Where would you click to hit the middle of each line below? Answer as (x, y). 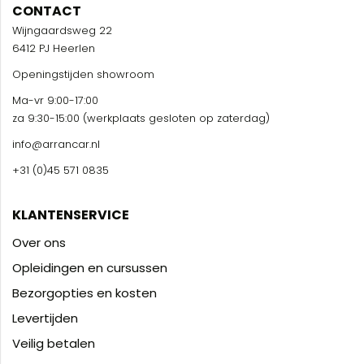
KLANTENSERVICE (71, 215)
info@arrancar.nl (56, 144)
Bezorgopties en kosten (84, 293)
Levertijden (45, 318)
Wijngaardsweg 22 (62, 30)
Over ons (39, 243)
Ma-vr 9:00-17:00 (55, 100)
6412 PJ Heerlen (54, 48)
